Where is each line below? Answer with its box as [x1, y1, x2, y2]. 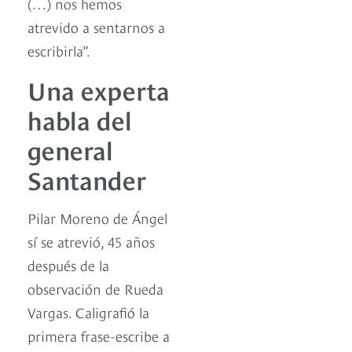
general [27, 131, 113, 167]
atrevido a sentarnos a [27, 16, 165, 37]
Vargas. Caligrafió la [27, 302, 149, 322]
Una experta [27, 71, 170, 107]
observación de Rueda [27, 278, 163, 299]
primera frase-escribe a [27, 325, 170, 346]
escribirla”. [27, 40, 90, 60]
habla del [27, 101, 132, 137]
